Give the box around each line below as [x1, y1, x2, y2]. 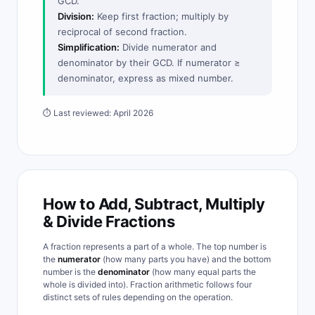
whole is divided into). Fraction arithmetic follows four [43, 279, 252, 290]
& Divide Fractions [43, 212, 174, 231]
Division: [58, 11, 94, 22]
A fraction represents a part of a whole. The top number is [43, 241, 266, 252]
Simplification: [58, 41, 120, 53]
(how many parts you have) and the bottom [101, 254, 271, 264]
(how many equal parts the [150, 266, 256, 277]
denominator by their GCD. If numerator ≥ [58, 57, 240, 68]
